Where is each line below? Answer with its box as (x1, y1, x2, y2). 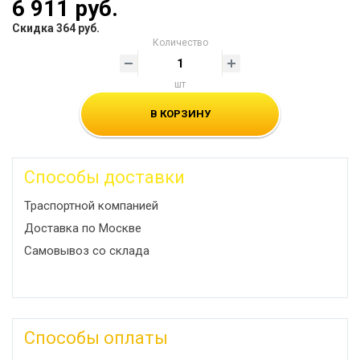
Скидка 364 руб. (12, 22, 100, 35)
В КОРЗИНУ (149, 108, 211, 120)
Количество (152, 37, 208, 48)
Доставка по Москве (24, 221, 141, 235)
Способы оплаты (24, 328, 168, 348)
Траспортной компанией (24, 198, 158, 213)
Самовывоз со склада (24, 243, 149, 258)
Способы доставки (24, 167, 185, 187)
